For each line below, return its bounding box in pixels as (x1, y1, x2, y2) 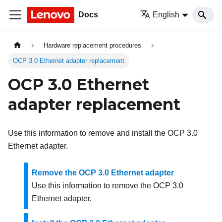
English (153, 10, 180, 19)
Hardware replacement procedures (44, 42, 142, 50)
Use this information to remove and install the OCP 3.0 (8, 129, 198, 138)
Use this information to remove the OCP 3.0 (32, 181, 183, 190)
